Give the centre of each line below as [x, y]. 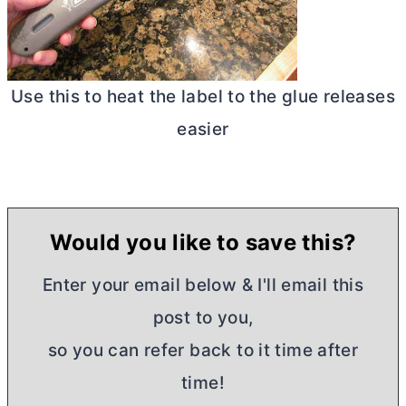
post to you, [203, 317]
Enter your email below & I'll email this [203, 285]
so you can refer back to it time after [203, 350]
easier [203, 129]
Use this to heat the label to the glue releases [203, 96]
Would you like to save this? [203, 242]
